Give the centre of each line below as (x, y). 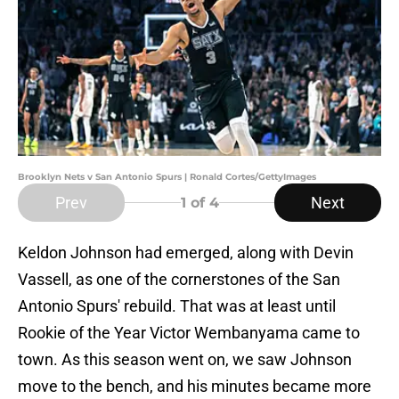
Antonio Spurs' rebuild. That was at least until (177, 306)
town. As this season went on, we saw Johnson (185, 360)
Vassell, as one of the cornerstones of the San (179, 280)
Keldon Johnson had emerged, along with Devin (186, 253)
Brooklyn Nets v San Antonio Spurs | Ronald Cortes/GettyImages (167, 177)
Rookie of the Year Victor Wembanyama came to (189, 333)
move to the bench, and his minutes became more (195, 387)
